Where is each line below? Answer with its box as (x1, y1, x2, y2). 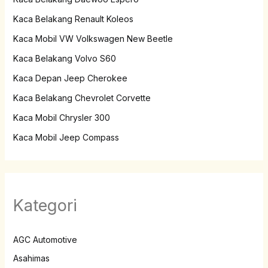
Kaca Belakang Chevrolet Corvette (13, 92, 151, 103)
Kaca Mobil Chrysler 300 (13, 112, 110, 123)
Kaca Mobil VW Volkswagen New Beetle (13, 33, 173, 44)
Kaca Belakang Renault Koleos (13, 13, 133, 24)
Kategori (13, 195, 77, 215)
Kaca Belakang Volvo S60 (13, 53, 116, 63)
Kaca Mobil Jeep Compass (13, 132, 119, 142)
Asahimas (13, 253, 50, 264)
